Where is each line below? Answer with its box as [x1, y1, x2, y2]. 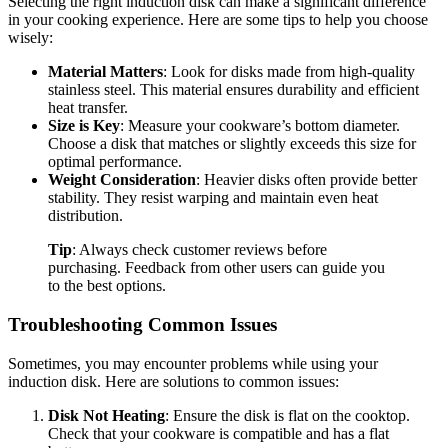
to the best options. [48, 277, 166, 295]
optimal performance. [48, 153, 182, 171]
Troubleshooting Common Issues [8, 313, 277, 335]
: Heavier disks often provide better [196, 171, 417, 189]
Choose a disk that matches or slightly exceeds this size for [48, 135, 416, 153]
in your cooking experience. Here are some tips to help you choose [8, 11, 428, 29]
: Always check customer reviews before [72, 241, 327, 259]
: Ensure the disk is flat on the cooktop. [165, 406, 410, 424]
